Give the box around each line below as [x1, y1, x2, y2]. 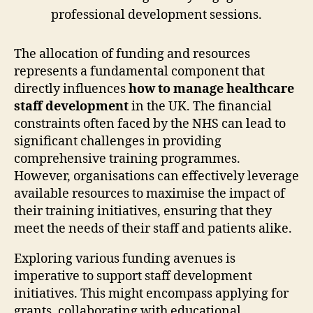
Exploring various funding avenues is [14, 250, 235, 267]
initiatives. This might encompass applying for [14, 285, 289, 302]
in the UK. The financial [129, 98, 272, 115]
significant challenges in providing [14, 133, 221, 150]
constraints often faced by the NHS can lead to [14, 115, 286, 132]
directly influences [14, 80, 129, 97]
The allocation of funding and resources [14, 45, 250, 62]
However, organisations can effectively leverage [14, 168, 299, 184]
